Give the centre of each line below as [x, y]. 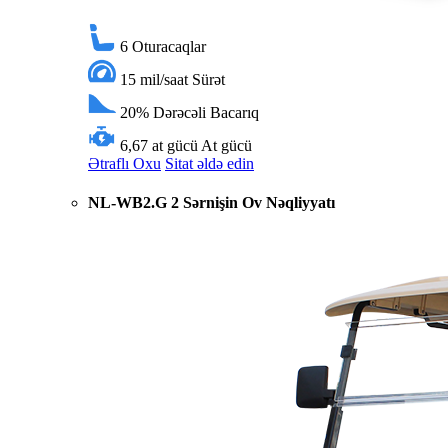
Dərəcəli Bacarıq [206, 112]
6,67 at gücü [159, 145]
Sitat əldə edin [209, 163]
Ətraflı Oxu [124, 163]
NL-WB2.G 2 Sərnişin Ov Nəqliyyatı [211, 202]
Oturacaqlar [169, 46]
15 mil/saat [154, 79]
